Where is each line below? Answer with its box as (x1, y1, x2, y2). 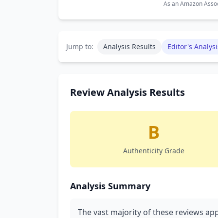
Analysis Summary (70, 180, 150, 192)
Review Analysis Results (70, 86, 185, 99)
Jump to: (66, 42, 93, 51)
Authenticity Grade (123, 146, 184, 155)
